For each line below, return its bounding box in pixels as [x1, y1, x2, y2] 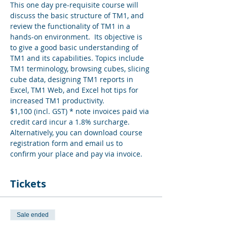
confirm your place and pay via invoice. [10, 149, 142, 159]
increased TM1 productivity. [10, 96, 104, 105]
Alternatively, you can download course [10, 128, 144, 137]
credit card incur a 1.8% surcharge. [10, 117, 132, 127]
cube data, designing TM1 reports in [10, 74, 135, 84]
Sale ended [17, 211, 49, 218]
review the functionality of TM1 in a [10, 21, 132, 31]
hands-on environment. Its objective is [10, 32, 144, 42]
